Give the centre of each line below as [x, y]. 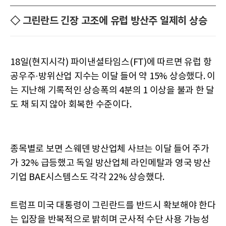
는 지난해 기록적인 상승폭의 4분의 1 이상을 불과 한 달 [112, 91]
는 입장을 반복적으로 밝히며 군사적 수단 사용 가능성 [110, 220]
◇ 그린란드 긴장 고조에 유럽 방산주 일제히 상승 [109, 21]
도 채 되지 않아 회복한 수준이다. [71, 105]
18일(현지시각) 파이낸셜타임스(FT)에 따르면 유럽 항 [111, 62]
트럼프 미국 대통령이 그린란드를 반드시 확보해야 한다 [113, 206]
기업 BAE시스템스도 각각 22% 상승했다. [87, 177]
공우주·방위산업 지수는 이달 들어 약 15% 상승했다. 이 [113, 76]
